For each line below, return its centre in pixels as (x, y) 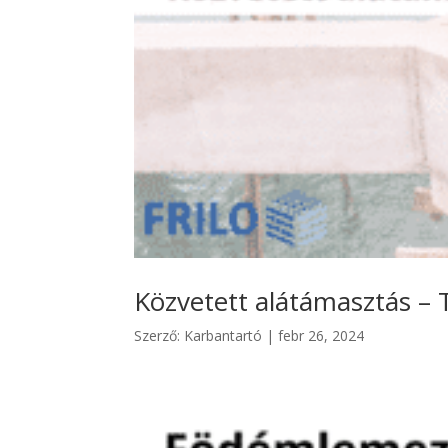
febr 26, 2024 (321, 335)
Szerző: (159, 335)
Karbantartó (223, 335)
